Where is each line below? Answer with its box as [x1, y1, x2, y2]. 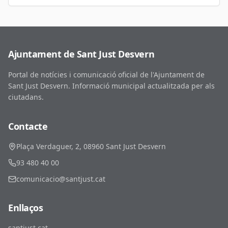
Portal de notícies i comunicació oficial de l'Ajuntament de [8, 70, 205, 79]
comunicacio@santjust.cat [16, 174, 105, 184]
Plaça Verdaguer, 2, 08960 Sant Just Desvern [16, 141, 166, 151]
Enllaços [8, 202, 43, 214]
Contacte [8, 120, 48, 132]
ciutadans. [8, 92, 44, 102]
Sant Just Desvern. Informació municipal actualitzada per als [8, 81, 215, 91]
